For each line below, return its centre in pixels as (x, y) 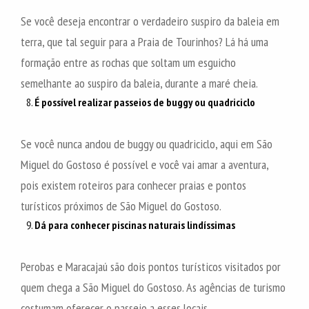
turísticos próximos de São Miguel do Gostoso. (121, 206)
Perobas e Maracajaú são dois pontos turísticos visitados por (151, 266)
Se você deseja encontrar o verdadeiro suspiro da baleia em (150, 21)
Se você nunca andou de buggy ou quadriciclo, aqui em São (147, 143)
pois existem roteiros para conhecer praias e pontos (133, 185)
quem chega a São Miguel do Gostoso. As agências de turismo (153, 287)
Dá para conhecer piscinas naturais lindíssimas (135, 225)
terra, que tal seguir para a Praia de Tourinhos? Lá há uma (144, 41)
